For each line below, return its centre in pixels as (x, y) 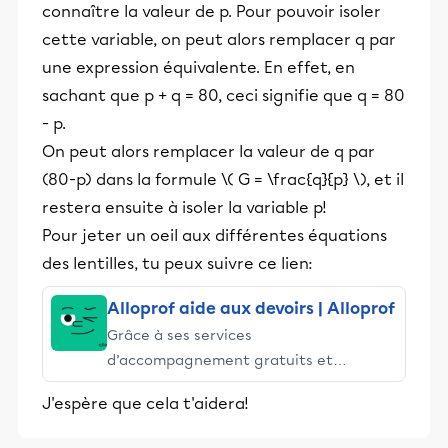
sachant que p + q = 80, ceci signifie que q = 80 (223, 95)
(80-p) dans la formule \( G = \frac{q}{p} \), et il (223, 179)
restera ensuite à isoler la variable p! (184, 207)
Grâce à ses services (179, 335)
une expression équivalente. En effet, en (198, 67)
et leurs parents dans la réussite (223, 410)
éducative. (144, 435)
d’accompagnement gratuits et (220, 360)
